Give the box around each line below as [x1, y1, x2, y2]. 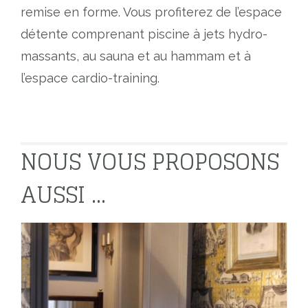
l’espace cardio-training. [21, 71, 159, 86]
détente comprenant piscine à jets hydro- [21, 27, 267, 42]
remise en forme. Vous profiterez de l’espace [21, 5, 282, 20]
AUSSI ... [21, 175, 106, 215]
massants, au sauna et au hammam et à [21, 49, 251, 64]
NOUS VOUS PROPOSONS [21, 142, 279, 182]
